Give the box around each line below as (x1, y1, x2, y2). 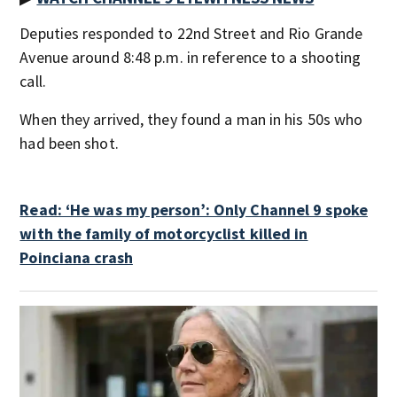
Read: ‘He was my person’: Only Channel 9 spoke (19, 199, 368, 220)
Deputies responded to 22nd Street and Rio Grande (19, 23, 363, 43)
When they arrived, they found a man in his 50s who (19, 109, 363, 129)
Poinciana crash (19, 247, 133, 268)
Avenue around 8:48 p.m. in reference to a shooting (19, 47, 362, 67)
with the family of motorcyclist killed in (19, 223, 308, 244)
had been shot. (19, 133, 119, 153)
